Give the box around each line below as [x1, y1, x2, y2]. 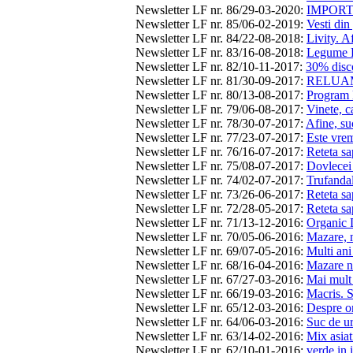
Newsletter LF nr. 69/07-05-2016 [136, 243, 300, 258]
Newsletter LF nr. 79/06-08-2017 [136, 102, 300, 116]
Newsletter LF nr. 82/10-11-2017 [136, 59, 299, 73]
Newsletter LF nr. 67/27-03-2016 [136, 272, 300, 286]
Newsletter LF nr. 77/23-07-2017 [136, 130, 300, 144]
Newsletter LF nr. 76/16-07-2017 [136, 144, 300, 158]
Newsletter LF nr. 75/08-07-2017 [136, 158, 300, 173]
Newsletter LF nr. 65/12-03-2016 [136, 300, 300, 314]
